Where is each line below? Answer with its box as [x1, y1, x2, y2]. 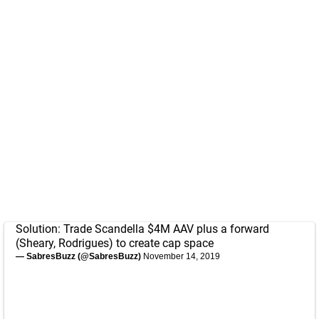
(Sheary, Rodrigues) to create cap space [16, 236, 214, 250]
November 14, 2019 [143, 251, 220, 261]
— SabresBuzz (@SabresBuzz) [16, 251, 143, 261]
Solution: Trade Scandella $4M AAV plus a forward [16, 222, 269, 236]
